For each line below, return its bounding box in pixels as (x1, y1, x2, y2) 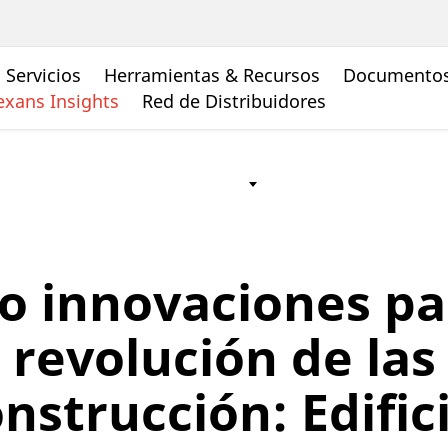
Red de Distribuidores (142, 88, 327, 113)
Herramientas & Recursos (104, 63, 321, 88)
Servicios (6, 63, 82, 88)
